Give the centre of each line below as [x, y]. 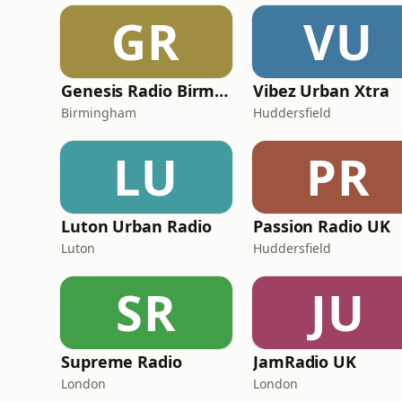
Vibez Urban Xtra [321, 91]
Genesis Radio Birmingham [222, 91]
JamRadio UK [305, 362]
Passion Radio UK [322, 226]
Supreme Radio [122, 362]
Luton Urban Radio [136, 226]
